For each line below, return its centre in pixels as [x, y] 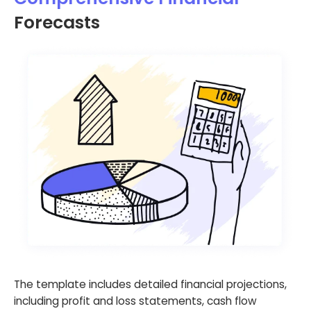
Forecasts [59, 23]
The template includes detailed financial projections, [150, 284]
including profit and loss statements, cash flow [135, 301]
